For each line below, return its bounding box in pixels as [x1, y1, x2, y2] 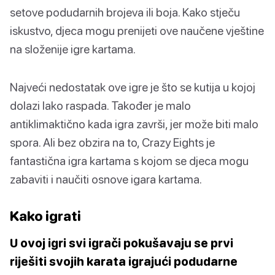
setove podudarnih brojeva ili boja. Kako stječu [10, 4, 240, 19]
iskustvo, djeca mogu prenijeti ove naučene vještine [10, 23, 264, 37]
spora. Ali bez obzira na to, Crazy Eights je [10, 134, 215, 149]
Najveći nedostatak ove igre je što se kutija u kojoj [10, 79, 255, 94]
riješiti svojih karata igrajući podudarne [10, 254, 238, 268]
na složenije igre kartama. [10, 41, 136, 56]
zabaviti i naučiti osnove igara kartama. [10, 171, 202, 186]
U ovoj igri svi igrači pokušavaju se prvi [10, 235, 233, 250]
